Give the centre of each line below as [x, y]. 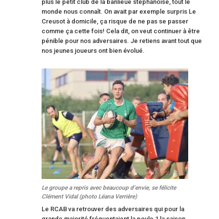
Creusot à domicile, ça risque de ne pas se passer [115, 21]
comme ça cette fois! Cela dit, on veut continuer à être [121, 31]
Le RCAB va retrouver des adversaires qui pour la [113, 209]
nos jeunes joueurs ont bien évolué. [93, 51]
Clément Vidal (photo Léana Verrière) [89, 196]
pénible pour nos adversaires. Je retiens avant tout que [122, 41]
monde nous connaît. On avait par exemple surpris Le [119, 11]
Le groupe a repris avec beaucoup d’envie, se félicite [109, 187]
